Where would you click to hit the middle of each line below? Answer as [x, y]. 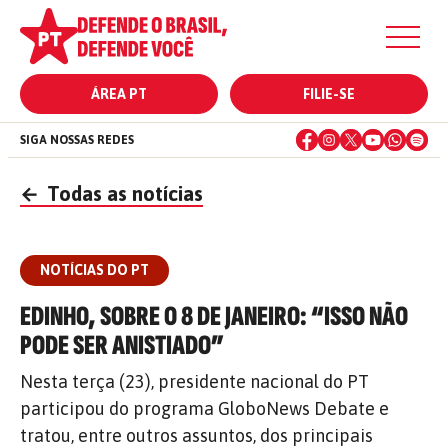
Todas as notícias [122, 193]
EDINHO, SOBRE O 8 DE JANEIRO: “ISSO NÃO [214, 316]
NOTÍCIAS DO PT [94, 270]
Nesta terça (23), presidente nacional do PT [194, 381]
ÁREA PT [119, 94]
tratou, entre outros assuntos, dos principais [196, 435]
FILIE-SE [329, 94]
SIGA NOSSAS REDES [77, 140]
